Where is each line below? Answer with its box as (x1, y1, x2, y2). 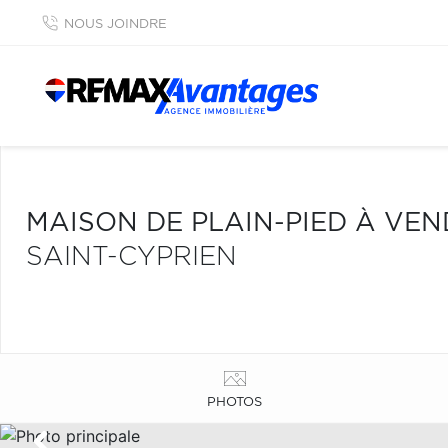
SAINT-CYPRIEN (26, 244, 237, 270)
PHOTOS (207, 395, 263, 409)
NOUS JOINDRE (64, 18, 167, 31)
